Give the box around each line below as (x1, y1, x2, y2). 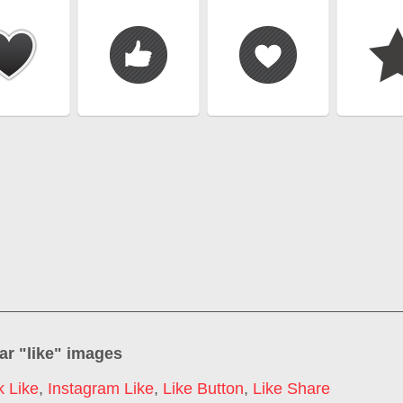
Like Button (163, 380, 244, 399)
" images (54, 344, 122, 363)
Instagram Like (48, 380, 154, 399)
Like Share (253, 380, 330, 399)
